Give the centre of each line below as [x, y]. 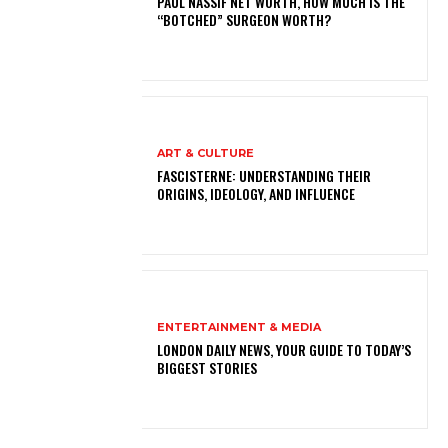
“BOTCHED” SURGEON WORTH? [244, 19]
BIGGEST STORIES [207, 367]
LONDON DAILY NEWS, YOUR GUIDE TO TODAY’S [284, 349]
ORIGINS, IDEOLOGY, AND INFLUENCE [256, 193]
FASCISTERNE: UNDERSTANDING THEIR [264, 175]
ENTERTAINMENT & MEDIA [239, 326]
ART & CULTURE [206, 152]
